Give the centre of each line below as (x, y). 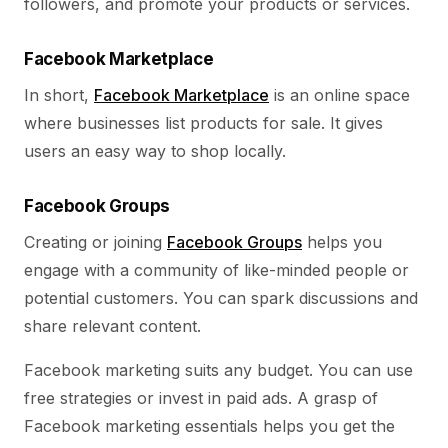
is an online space (339, 95)
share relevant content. (112, 326)
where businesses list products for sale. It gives (203, 123)
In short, (59, 95)
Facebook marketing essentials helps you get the (209, 426)
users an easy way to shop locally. (155, 151)
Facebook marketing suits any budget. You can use (218, 370)
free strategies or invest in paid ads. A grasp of (201, 398)
